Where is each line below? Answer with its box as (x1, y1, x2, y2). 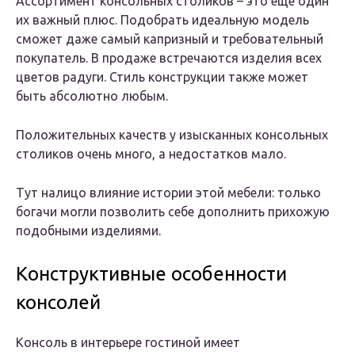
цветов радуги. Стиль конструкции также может (16, 70, 308, 85)
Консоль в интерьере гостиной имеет (16, 335, 240, 350)
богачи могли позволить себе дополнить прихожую (16, 204, 330, 219)
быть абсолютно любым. (16, 89, 168, 104)
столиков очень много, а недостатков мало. (16, 147, 286, 162)
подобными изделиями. (16, 223, 161, 239)
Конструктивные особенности (16, 263, 287, 285)
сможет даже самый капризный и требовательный (16, 32, 323, 47)
